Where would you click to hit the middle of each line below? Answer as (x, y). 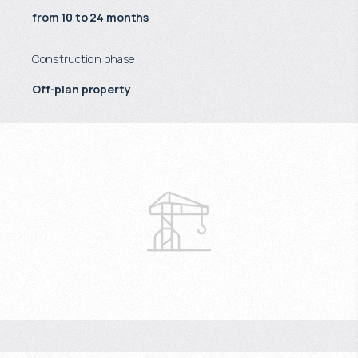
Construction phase (84, 58)
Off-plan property (82, 89)
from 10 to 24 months (91, 17)
